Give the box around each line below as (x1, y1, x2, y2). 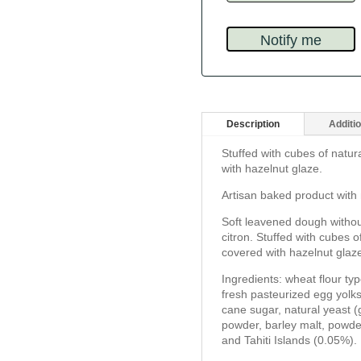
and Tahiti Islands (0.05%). (221, 333, 357, 346)
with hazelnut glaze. (221, 161, 322, 175)
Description (226, 118, 280, 130)
